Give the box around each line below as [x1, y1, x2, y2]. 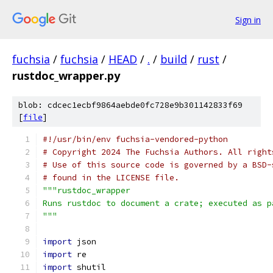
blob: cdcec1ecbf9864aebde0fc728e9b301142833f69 [18, 100, 243, 110]
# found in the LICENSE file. [43, 172, 179, 183]
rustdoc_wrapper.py [12, 68, 120, 83]
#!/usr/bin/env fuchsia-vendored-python [43, 134, 228, 144]
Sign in [235, 13, 261, 26]
